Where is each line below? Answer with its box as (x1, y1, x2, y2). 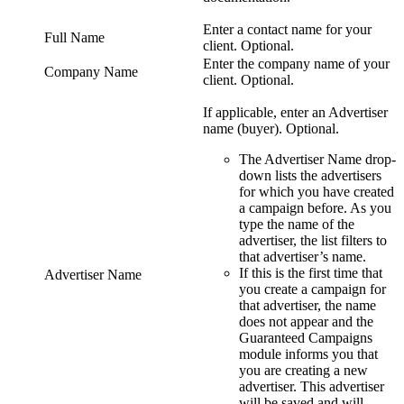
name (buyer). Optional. (203, 120, 339, 136)
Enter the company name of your (203, 55, 390, 71)
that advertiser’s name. (239, 248, 366, 264)
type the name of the (239, 216, 354, 232)
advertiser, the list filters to (239, 232, 387, 248)
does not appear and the (239, 313, 373, 329)
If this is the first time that (239, 264, 382, 280)
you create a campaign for (239, 280, 386, 297)
